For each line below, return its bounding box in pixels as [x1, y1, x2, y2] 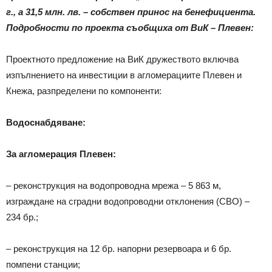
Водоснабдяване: [6, 117, 86, 127]
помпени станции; [6, 259, 80, 270]
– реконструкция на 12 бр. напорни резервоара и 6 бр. [6, 243, 231, 254]
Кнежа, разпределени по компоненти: [6, 85, 161, 96]
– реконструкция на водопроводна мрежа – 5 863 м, [6, 180, 221, 191]
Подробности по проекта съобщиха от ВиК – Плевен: [6, 22, 254, 33]
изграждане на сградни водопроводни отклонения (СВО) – [6, 195, 250, 206]
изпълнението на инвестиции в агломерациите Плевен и [6, 69, 242, 80]
